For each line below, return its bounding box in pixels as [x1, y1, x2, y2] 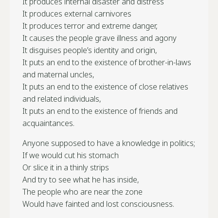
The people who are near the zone [22, 186, 143, 197]
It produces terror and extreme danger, [22, 20, 158, 31]
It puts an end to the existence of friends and [22, 105, 178, 116]
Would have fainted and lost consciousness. [22, 198, 174, 209]
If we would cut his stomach [22, 149, 119, 161]
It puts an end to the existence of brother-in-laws [22, 56, 191, 68]
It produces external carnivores [22, 8, 131, 19]
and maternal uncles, [22, 69, 94, 80]
